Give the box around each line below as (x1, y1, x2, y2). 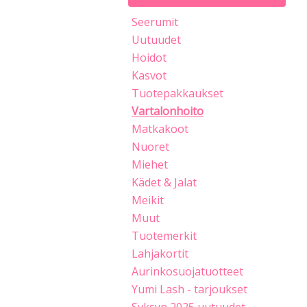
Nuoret (132, 139, 169, 154)
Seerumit (132, 14, 178, 29)
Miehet (132, 157, 168, 172)
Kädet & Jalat (132, 175, 197, 190)
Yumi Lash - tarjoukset (132, 282, 247, 297)
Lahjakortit (132, 246, 188, 261)
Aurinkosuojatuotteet (132, 264, 243, 279)
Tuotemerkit (132, 228, 197, 243)
